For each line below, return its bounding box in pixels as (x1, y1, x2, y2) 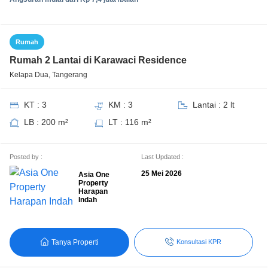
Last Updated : (141, 153, 184, 160)
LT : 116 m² (108, 117, 151, 127)
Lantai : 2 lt (192, 100, 234, 109)
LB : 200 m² (24, 117, 68, 127)
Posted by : (10, 153, 42, 160)
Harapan (78, 187, 108, 196)
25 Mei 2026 (141, 169, 182, 178)
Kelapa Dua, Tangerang (10, 71, 87, 79)
